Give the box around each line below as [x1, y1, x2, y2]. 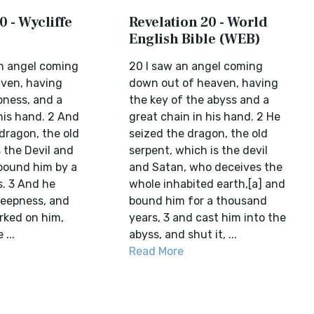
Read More [129, 245, 184, 258]
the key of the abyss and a [129, 93, 270, 107]
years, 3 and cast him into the [129, 211, 287, 224]
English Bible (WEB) [129, 30, 261, 48]
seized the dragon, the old [129, 127, 268, 140]
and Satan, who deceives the [129, 161, 283, 174]
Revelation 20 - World [129, 13, 268, 32]
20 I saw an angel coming [129, 60, 264, 73]
